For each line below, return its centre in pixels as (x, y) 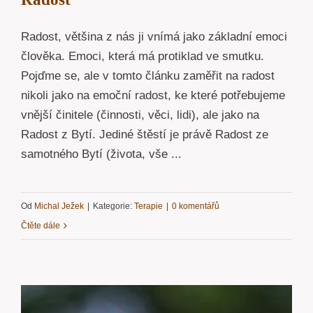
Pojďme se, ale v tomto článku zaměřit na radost (148, 75)
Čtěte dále (41, 225)
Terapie (148, 206)
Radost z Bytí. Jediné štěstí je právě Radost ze (145, 134)
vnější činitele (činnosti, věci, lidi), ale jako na (140, 115)
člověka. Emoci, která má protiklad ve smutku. (143, 56)
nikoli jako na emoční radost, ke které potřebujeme (153, 95)
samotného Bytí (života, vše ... (101, 154)
